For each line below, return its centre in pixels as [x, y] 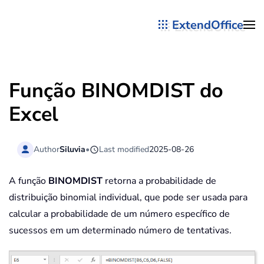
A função [29, 181]
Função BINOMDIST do [116, 91]
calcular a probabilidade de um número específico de [119, 214]
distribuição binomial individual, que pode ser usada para [128, 198]
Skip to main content [70, 34]
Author [47, 149]
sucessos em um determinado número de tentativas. [120, 231]
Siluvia [73, 149]
